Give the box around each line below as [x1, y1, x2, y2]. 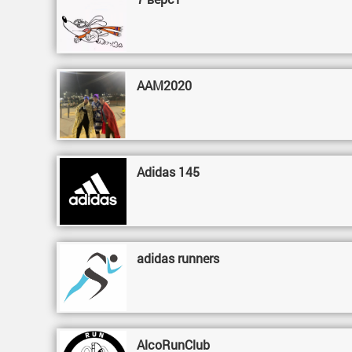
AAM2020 [137, 77, 192, 93]
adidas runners [137, 250, 220, 266]
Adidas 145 [137, 163, 200, 180]
